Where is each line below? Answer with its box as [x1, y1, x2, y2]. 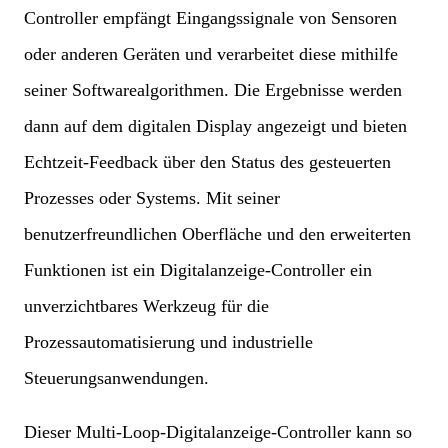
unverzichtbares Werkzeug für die [24, 296, 269, 317]
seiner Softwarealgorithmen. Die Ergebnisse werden [24, 80, 402, 101]
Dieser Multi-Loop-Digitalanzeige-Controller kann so [24, 422, 412, 443]
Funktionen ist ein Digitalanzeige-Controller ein [24, 260, 372, 281]
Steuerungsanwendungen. [24, 368, 209, 389]
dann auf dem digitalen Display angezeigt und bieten [24, 116, 407, 137]
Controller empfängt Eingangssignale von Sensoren [24, 8, 397, 29]
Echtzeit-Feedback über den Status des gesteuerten [24, 152, 391, 173]
